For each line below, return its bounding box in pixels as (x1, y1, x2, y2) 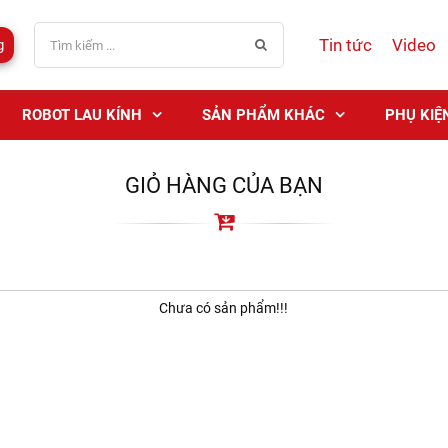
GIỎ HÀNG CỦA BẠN (125, 173, 323, 198)
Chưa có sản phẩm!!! (159, 300, 289, 317)
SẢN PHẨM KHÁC (201, 106, 325, 124)
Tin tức (319, 35, 373, 55)
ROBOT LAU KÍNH (21, 106, 142, 124)
